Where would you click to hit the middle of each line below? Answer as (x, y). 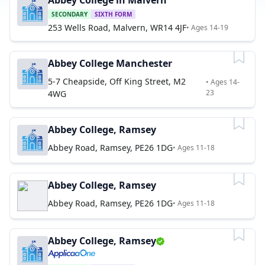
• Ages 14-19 (207, 27)
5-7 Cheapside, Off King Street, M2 (117, 81)
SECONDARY (70, 14)
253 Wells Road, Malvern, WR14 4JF (117, 28)
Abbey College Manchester (110, 63)
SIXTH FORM (113, 14)
